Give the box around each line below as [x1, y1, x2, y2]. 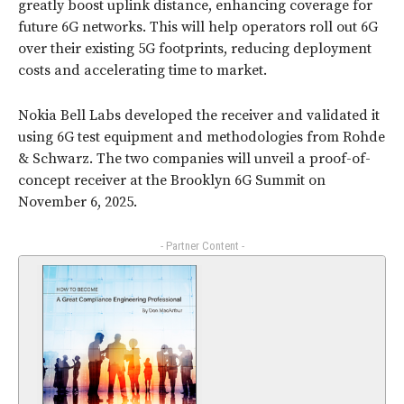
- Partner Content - [160, 239, 244, 253]
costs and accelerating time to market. [18, 61, 267, 80]
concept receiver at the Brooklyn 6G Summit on [18, 171, 326, 190]
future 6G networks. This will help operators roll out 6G [18, 18, 378, 37]
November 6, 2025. [18, 193, 137, 212]
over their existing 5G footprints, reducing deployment [18, 40, 372, 59]
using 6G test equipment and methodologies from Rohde [18, 128, 385, 147]
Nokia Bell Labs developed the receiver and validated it [18, 106, 380, 125]
